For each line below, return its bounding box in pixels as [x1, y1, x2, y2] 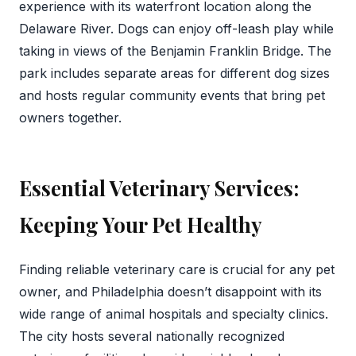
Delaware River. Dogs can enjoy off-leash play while [19, 21, 334, 37]
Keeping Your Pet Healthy [19, 211, 262, 238]
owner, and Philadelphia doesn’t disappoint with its [19, 283, 322, 300]
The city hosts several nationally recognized [19, 327, 284, 344]
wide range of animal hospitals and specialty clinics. [19, 305, 328, 322]
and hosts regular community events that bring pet [19, 87, 325, 104]
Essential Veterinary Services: [19, 174, 299, 202]
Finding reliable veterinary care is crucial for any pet [19, 261, 335, 277]
